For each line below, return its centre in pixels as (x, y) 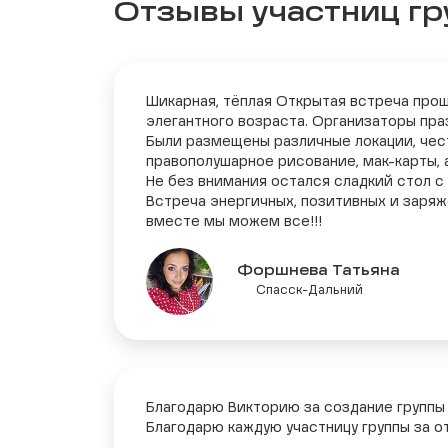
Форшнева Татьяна (318, 271)
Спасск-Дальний (310, 291)
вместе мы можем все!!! (234, 221)
